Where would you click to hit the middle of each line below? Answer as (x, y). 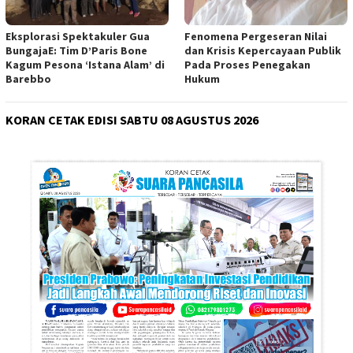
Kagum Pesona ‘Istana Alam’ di (85, 64)
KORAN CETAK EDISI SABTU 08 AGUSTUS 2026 (132, 119)
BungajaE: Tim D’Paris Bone (76, 50)
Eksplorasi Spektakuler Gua (78, 36)
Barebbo (28, 78)
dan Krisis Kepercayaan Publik (263, 50)
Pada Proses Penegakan (247, 64)
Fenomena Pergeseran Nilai (256, 36)
